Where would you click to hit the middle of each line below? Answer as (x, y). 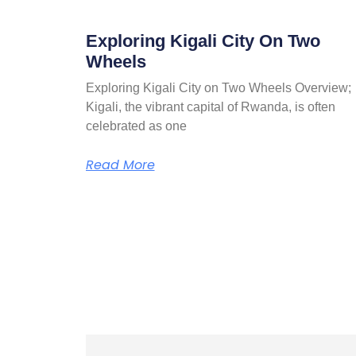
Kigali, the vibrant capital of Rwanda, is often (210, 106)
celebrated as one (136, 126)
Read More (120, 164)
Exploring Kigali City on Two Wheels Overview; (218, 87)
